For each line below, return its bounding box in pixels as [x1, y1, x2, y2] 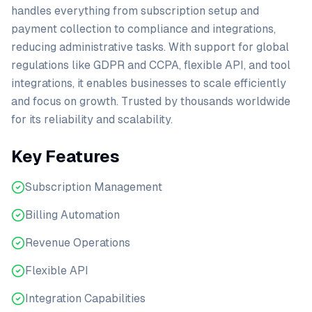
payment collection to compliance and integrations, [11, 22, 276, 36]
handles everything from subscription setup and [11, 4, 259, 17]
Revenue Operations [25, 236, 130, 249]
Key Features [11, 147, 120, 166]
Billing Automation [25, 208, 120, 221]
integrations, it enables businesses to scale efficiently [11, 77, 286, 90]
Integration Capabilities [25, 292, 146, 305]
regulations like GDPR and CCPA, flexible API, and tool [11, 58, 290, 72]
